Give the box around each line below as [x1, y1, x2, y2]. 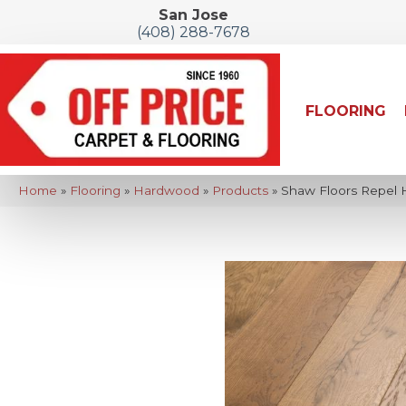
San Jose [158, 6, 228, 24]
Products [211, 182, 268, 198]
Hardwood [132, 182, 199, 198]
